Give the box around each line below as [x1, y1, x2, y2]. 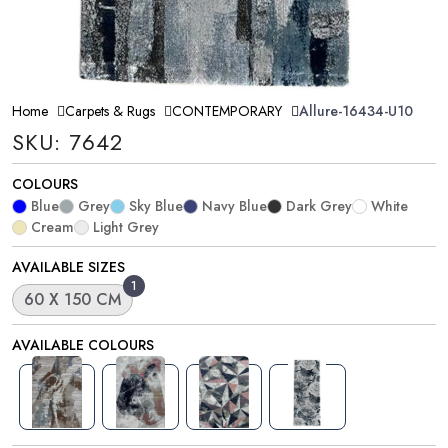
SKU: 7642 [12, 125, 123, 158]
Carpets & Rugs [65, 100, 155, 121]
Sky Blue [129, 195, 183, 216]
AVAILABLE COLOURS [12, 334, 154, 355]
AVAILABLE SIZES [12, 256, 125, 277]
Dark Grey [286, 195, 352, 216]
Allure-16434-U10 [299, 100, 413, 121]
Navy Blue [202, 195, 267, 216]
